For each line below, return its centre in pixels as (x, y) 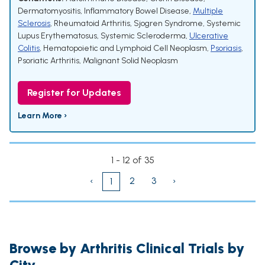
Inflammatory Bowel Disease (137, 11)
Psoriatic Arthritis (49, 61)
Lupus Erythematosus (57, 36)
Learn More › (42, 116)
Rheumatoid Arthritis (92, 24)
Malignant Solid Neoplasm (130, 61)
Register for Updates (74, 93)
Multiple (208, 11)
